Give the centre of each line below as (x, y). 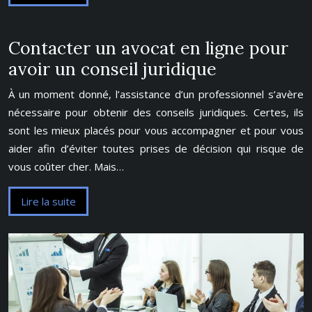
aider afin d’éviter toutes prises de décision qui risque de (156, 148)
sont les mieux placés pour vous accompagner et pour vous (156, 130)
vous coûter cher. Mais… (66, 166)
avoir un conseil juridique (112, 69)
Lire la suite (48, 201)
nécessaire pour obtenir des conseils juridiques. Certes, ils (156, 112)
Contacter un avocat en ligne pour (148, 48)
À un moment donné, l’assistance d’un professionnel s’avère (156, 94)
